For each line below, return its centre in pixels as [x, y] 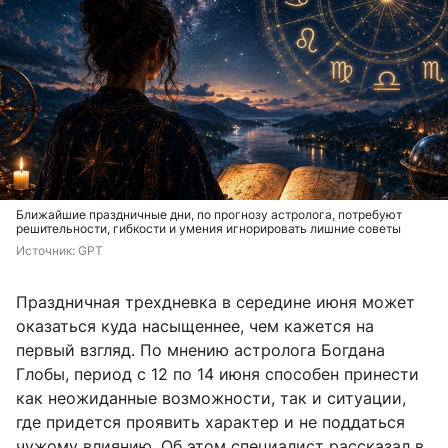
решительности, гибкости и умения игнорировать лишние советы [208, 229]
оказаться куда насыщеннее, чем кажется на [195, 326]
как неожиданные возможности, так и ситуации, [211, 398]
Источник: [47, 251]
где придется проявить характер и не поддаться [210, 422]
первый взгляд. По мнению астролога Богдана [200, 350]
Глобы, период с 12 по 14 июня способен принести [217, 374]
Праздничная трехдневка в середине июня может [215, 302]
